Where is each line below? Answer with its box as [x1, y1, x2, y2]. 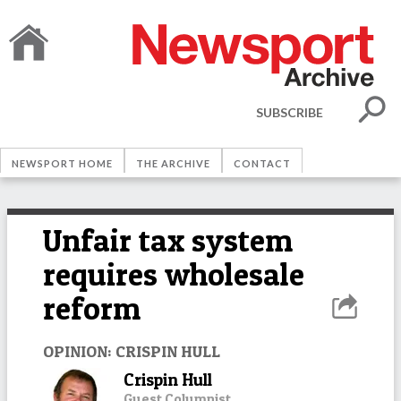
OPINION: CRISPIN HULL [43, 340, 220, 361]
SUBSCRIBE [256, 104, 323, 120]
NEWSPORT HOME [12, 158, 113, 169]
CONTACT [234, 158, 291, 169]
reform [43, 289, 141, 328]
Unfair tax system [43, 221, 293, 260]
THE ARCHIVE [136, 158, 210, 169]
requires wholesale [43, 255, 304, 294]
